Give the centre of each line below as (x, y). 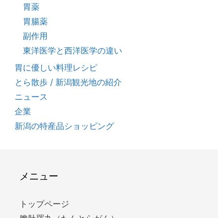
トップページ (44, 204)
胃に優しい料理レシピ (56, 67)
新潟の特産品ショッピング (64, 126)
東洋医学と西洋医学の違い (73, 50)
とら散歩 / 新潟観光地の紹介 (68, 82)
